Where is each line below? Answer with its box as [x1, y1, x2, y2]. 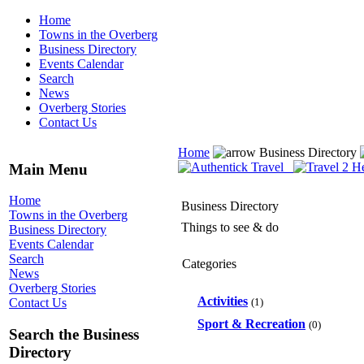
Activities [197, 294, 248, 308]
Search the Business [9, 326, 139, 344]
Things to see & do [181, 220, 279, 234]
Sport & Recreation [197, 317, 305, 331]
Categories [182, 257, 236, 271]
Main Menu [9, 160, 88, 178]
